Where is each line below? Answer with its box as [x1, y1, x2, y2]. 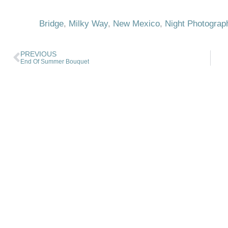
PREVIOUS [20, 50, 56, 58]
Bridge [39, 19, 64, 28]
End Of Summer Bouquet [20, 58, 89, 65]
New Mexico [112, 19, 160, 28]
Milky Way [68, 19, 108, 28]
